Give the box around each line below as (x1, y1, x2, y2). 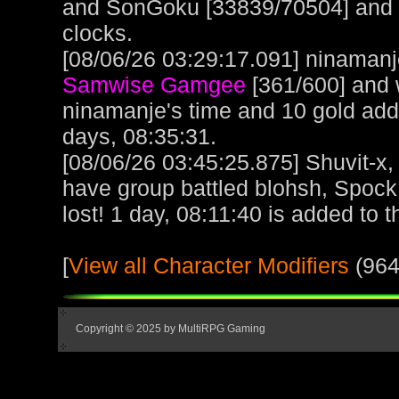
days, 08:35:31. (62, 124, 216, 150)
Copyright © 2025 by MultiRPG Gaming (76, 322, 265, 335)
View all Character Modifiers (69, 253, 349, 279)
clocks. (62, 20, 133, 46)
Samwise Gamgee (62, 72, 246, 98)
